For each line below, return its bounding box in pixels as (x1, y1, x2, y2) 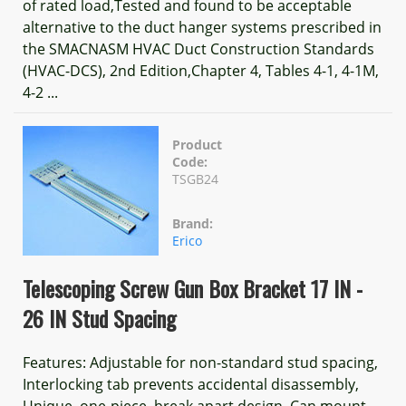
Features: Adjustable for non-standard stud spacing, (23, 353, 378, 372)
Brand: (172, 215, 213, 232)
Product (172, 136, 222, 153)
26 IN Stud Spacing (23, 302, 176, 334)
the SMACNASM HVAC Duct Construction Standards (23, 39, 374, 59)
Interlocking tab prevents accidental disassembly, (23, 374, 359, 394)
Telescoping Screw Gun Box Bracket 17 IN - (23, 272, 362, 304)
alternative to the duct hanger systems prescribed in (23, 17, 382, 37)
